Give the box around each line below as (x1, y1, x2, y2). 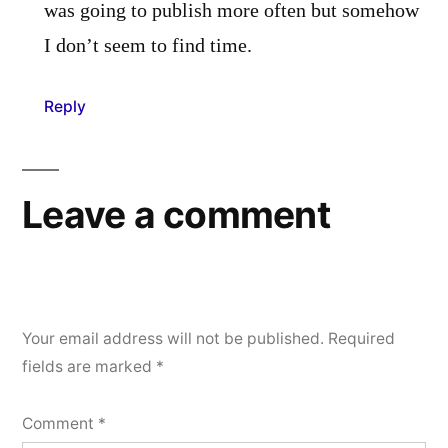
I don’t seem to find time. (44, 33, 252, 58)
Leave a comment (22, 191, 330, 237)
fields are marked (22, 356, 156, 376)
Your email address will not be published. (22, 328, 324, 348)
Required (328, 328, 395, 348)
